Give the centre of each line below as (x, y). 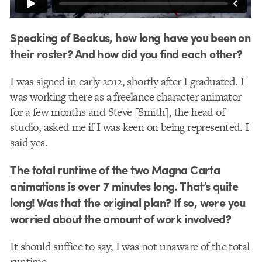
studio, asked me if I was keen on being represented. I (130, 127)
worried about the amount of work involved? (120, 218)
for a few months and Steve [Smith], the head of (117, 112)
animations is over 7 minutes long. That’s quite (124, 185)
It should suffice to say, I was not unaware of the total (130, 247)
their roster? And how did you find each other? (126, 53)
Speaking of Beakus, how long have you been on (130, 37)
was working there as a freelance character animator (126, 96)
